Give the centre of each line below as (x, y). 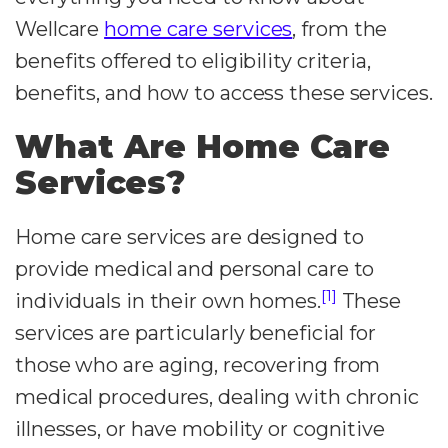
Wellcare (60, 29)
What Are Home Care (203, 146)
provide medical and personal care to (195, 269)
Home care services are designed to (189, 237)
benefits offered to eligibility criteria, (193, 61)
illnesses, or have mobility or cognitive (200, 429)
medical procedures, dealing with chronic (217, 397)
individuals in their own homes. (168, 301)
